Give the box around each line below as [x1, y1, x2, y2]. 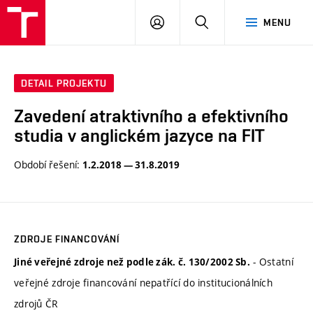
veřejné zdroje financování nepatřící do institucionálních [14, 275, 272, 289]
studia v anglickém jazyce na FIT [14, 125, 265, 147]
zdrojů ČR [14, 296, 58, 310]
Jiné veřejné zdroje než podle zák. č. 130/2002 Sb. [14, 255, 250, 268]
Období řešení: [14, 157, 82, 171]
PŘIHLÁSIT [163, 16, 214, 27]
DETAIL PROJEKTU [21, 78, 107, 89]
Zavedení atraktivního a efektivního [14, 105, 289, 127]
